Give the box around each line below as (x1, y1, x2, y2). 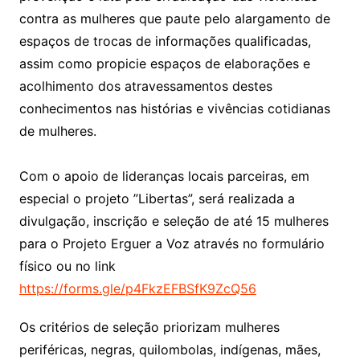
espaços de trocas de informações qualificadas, (18, 32, 311, 49)
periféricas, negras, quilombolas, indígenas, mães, (18, 341, 321, 358)
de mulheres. (18, 122, 96, 139)
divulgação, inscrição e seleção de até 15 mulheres (18, 212, 329, 229)
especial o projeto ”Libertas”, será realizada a (18, 190, 295, 207)
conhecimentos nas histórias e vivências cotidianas (18, 100, 330, 117)
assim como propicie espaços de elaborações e (18, 55, 310, 72)
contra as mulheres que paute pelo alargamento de (18, 10, 330, 27)
